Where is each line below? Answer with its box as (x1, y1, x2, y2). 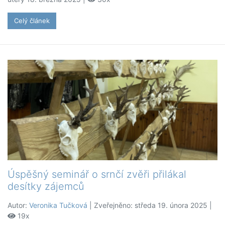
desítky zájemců (8, 180, 84, 193)
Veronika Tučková (29, 201, 87, 210)
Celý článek (14, 17, 50, 25)
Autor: (8, 201, 29, 210)
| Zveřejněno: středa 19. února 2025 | (87, 201, 212, 210)
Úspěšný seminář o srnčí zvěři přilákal (8, 168, 186, 181)
